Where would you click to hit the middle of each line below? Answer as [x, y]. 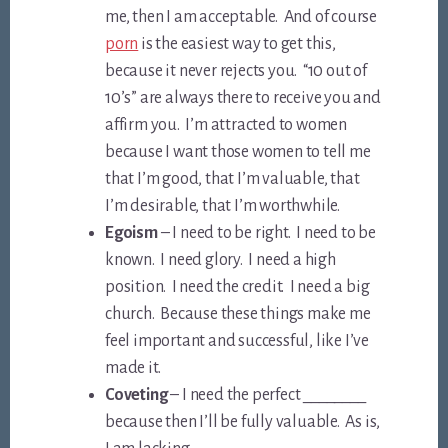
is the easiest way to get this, [237, 43]
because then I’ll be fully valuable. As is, [243, 421]
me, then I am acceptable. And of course [241, 16]
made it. [133, 367]
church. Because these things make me [238, 313]
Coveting [136, 394]
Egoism [131, 232]
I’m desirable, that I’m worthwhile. [223, 205]
